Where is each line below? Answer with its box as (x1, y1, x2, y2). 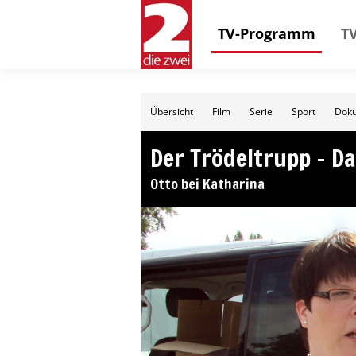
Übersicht (150, 105, 193, 118)
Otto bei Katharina (150, 173, 265, 194)
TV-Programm (218, 23, 315, 43)
